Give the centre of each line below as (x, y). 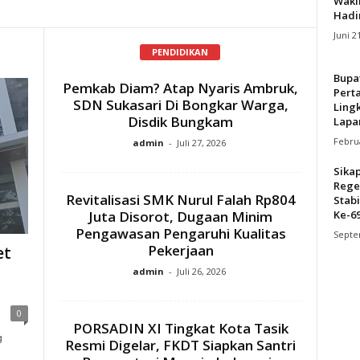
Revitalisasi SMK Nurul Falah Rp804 (180, 199)
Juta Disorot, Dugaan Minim (180, 216)
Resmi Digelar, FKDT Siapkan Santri (180, 345)
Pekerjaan (180, 250)
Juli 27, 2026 (201, 142)
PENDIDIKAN (180, 51)
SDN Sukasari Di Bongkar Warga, (180, 104)
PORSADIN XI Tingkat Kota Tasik (180, 328)
